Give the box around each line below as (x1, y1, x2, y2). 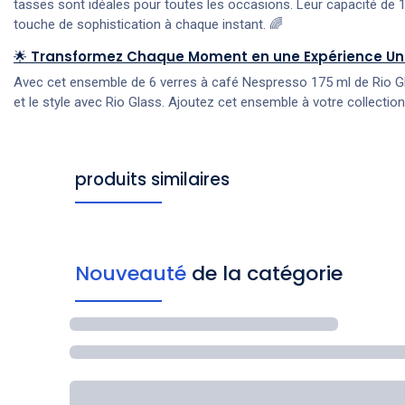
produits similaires (74, 166, 230, 192)
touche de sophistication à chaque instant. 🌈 (14, 15, 283, 33)
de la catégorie (191, 259, 343, 287)
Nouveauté (74, 259, 192, 287)
